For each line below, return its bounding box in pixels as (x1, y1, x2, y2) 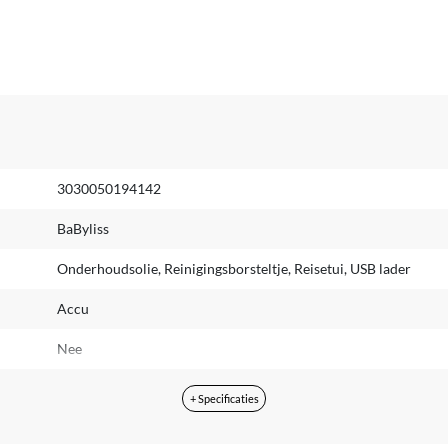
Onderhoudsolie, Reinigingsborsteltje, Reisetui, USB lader (56, 259, 411, 277)
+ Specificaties (189, 392, 259, 406)
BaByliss (56, 219, 109, 237)
